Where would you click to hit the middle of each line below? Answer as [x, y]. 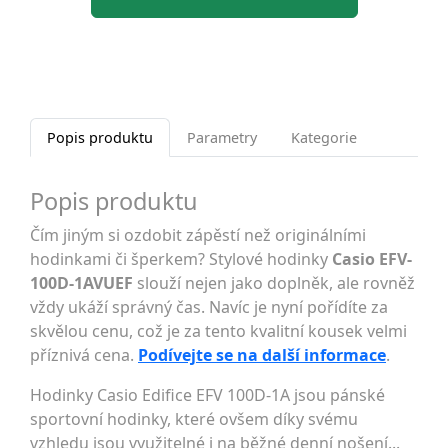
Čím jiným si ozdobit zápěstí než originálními [198, 234]
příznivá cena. [84, 354]
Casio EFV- [372, 258]
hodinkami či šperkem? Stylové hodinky [181, 258]
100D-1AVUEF [81, 282]
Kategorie [324, 137]
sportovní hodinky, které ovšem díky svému [194, 418]
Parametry [222, 137]
